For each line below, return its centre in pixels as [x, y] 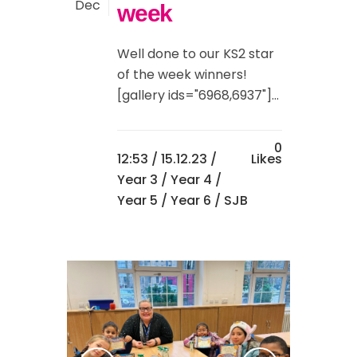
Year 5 [137, 201]
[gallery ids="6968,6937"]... [198, 96]
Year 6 [191, 201]
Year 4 [191, 180]
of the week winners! [182, 75]
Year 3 [137, 180]
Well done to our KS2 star [196, 54]
